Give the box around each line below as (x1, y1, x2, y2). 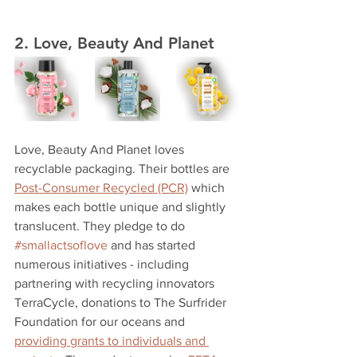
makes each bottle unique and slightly (14, 199, 229, 214)
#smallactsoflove (14, 237, 108, 252)
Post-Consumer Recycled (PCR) (14, 180, 188, 194)
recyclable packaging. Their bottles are (14, 161, 233, 175)
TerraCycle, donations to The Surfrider (14, 295, 229, 309)
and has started (108, 237, 198, 252)
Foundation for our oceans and (14, 314, 188, 328)
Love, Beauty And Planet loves (14, 142, 187, 156)
